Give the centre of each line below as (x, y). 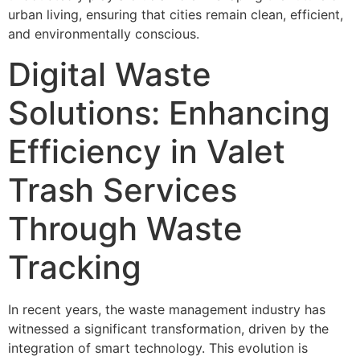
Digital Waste (110, 74)
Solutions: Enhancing (169, 112)
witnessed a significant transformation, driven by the (168, 328)
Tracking (75, 267)
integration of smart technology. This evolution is (158, 348)
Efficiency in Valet (147, 151)
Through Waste (125, 228)
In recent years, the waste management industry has (167, 309)
